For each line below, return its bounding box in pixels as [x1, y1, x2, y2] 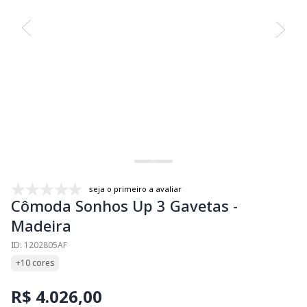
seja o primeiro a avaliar [89, 183, 182, 194]
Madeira [11, 214, 71, 236]
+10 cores [15, 256, 55, 269]
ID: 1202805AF [11, 238, 67, 251]
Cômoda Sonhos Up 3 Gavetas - [11, 195, 238, 216]
